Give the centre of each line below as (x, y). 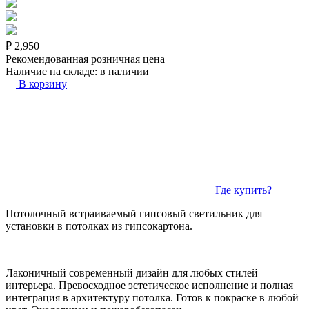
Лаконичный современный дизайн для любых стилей (132, 272)
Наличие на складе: (53, 71)
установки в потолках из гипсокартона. (99, 226)
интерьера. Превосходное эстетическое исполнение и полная (149, 285)
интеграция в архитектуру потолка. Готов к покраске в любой (152, 297)
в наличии (124, 71)
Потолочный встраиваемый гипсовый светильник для (134, 213)
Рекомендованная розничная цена (85, 59)
